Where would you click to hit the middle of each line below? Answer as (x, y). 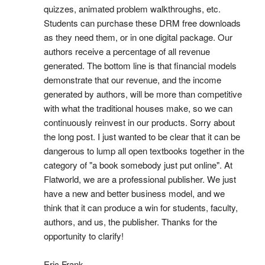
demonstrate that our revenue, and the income (132, 80)
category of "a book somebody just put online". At (138, 165)
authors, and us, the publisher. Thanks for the (130, 222)
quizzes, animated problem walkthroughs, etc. (132, 9)
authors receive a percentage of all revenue (127, 51)
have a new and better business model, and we (134, 193)
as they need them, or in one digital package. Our (138, 37)
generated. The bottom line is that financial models (140, 65)
